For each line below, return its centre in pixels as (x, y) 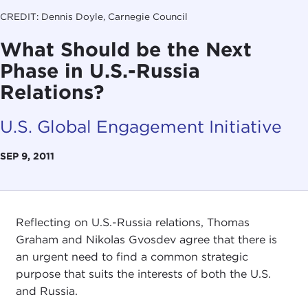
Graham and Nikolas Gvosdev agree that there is (146, 239)
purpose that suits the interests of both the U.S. (143, 274)
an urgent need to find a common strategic (132, 256)
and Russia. (46, 291)
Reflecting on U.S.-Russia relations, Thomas (132, 222)
